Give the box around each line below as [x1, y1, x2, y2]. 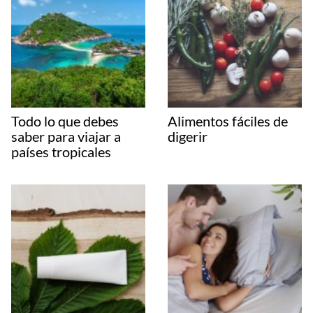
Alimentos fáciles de [168, 112, 288, 129]
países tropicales [11, 143, 111, 160]
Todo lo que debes [11, 112, 119, 129]
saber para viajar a [11, 127, 121, 145]
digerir [168, 127, 208, 145]
